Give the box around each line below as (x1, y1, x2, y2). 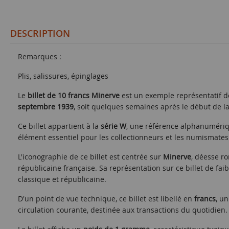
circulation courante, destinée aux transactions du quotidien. (18, 205, 227, 215)
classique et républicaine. (18, 174, 106, 184)
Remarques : (18, 52, 61, 61)
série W (101, 121, 126, 131)
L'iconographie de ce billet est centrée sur (18, 152, 163, 162)
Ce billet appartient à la (18, 121, 101, 131)
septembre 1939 (18, 102, 74, 111)
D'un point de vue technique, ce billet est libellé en (18, 194, 194, 203)
